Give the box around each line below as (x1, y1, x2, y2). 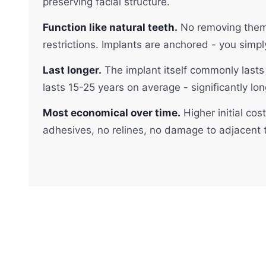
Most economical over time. (43, 106, 180, 119)
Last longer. (43, 64, 102, 76)
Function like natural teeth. (43, 21, 178, 33)
